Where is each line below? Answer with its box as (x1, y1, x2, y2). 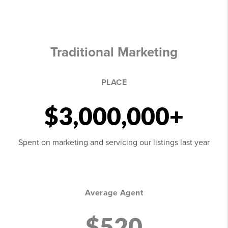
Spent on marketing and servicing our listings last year (18, 137, 210, 148)
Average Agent (84, 188, 144, 198)
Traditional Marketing (50, 44, 178, 61)
